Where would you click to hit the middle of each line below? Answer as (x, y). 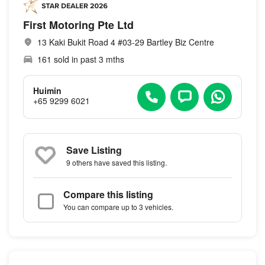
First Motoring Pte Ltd (78, 25)
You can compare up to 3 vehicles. (118, 206)
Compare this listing (108, 194)
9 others (79, 162)
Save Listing (94, 150)
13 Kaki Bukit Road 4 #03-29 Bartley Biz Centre (126, 42)
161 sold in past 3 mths (81, 59)
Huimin (47, 91)
